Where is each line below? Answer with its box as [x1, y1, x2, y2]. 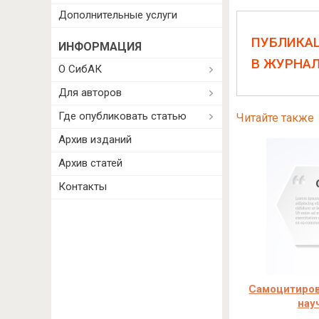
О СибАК [58, 63, 102, 75]
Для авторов [58, 86, 122, 99]
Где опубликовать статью [58, 110, 187, 122]
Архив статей [58, 157, 122, 169]
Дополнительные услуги [58, 9, 177, 21]
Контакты [58, 180, 107, 193]
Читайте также [236, 111, 314, 125]
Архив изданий [58, 133, 132, 146]
